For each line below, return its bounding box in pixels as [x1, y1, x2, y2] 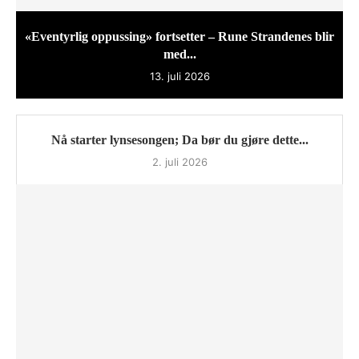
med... [163, 47, 196, 62]
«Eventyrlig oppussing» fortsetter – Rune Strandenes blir [25, 30, 334, 44]
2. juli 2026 [151, 155, 208, 169]
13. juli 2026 [149, 70, 210, 83]
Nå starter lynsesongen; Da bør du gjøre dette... [50, 133, 309, 147]
